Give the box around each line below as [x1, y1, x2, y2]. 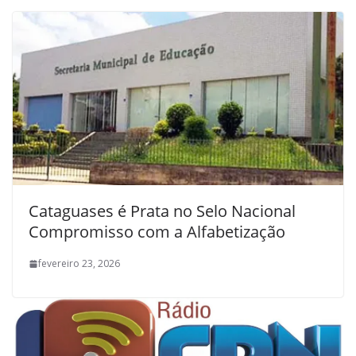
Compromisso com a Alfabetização [29, 221, 285, 243]
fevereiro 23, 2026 [38, 257, 120, 271]
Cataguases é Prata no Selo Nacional [29, 200, 296, 222]
